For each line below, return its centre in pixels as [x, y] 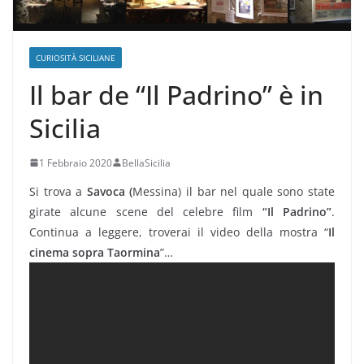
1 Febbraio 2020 [76, 162]
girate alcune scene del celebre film [146, 211]
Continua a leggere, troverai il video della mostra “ [179, 232]
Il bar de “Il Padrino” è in [176, 94]
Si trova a [58, 191]
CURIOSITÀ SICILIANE [76, 57]
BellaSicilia [146, 162]
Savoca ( [110, 191]
